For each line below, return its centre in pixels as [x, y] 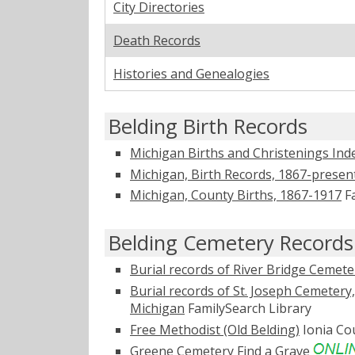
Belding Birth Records [208, 126]
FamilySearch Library [248, 309]
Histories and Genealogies [191, 73]
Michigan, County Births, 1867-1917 [236, 195]
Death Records [157, 40]
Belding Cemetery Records [231, 243]
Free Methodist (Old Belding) [215, 330]
